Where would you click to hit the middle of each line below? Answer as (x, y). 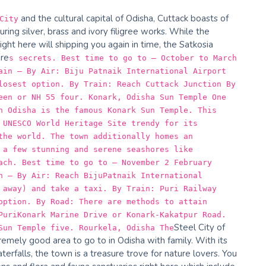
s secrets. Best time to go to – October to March (123, 58)
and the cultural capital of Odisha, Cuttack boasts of (123, 18)
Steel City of (199, 227)
